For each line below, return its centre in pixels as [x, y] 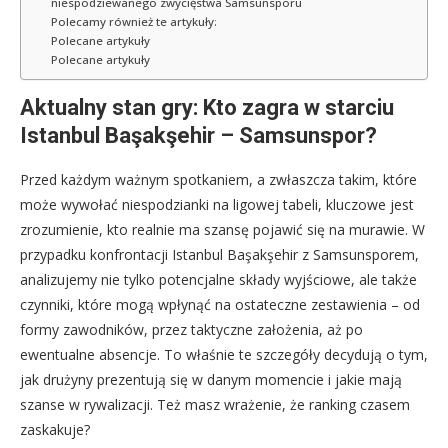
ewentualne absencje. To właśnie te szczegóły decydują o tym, [224, 354]
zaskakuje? [55, 429]
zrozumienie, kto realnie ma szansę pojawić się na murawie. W [222, 229]
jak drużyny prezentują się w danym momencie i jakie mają [211, 379]
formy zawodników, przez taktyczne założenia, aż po [191, 329]
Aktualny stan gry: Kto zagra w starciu [207, 107]
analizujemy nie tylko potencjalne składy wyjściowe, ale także [218, 279]
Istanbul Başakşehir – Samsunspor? [198, 135]
